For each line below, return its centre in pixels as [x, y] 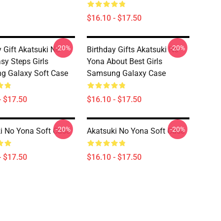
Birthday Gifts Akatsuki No [133, 50]
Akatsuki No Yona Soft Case [136, 131]
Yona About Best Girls [125, 61]
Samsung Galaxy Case [126, 73]
